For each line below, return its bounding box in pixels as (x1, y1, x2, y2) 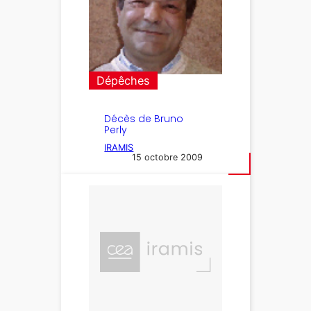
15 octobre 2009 (132, 152, 203, 163)
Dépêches (96, 74, 151, 88)
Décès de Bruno (104, 112, 184, 126)
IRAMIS (104, 142, 134, 153)
